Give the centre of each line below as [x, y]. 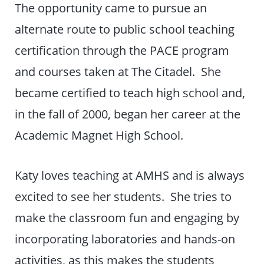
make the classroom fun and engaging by [127, 218]
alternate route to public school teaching [125, 29]
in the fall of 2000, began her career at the [128, 114]
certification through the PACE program [122, 50]
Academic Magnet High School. [99, 135]
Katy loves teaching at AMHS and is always [130, 175]
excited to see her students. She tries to [123, 197]
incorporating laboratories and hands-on [125, 239]
